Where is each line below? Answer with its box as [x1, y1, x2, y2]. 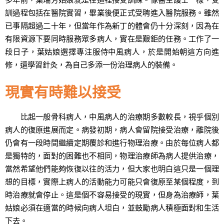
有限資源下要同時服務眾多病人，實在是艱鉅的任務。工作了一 [5, 33, 219, 44]
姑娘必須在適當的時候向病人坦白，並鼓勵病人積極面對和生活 [5, 202, 219, 213]
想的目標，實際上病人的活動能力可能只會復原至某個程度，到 [5, 176, 219, 187]
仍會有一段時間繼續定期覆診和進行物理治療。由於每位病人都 [5, 137, 219, 148]
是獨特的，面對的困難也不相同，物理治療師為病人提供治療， [5, 150, 219, 161]
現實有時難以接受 [5, 82, 121, 102]
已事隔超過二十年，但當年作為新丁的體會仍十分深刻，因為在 [5, 20, 219, 31]
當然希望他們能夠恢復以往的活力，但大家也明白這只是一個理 [5, 163, 219, 174]
